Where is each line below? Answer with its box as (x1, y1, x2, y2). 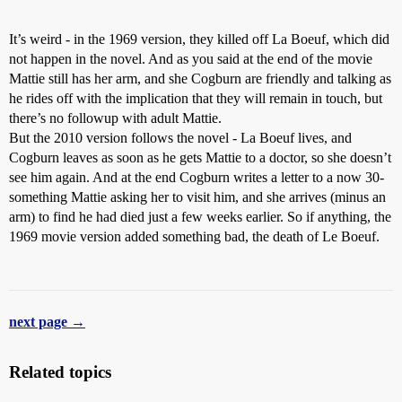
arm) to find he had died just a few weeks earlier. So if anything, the (9, 209, 391, 225)
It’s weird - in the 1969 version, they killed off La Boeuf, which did (9, 31, 389, 48)
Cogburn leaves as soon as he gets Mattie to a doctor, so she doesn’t (9, 150, 391, 166)
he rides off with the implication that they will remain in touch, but (9, 91, 382, 107)
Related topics (9, 363, 111, 382)
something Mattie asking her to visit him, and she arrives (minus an (9, 189, 386, 205)
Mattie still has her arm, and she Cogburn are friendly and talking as (9, 71, 391, 87)
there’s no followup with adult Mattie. (9, 110, 222, 127)
